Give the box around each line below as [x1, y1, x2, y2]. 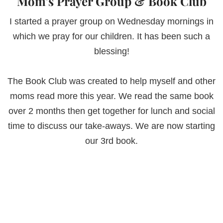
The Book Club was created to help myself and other [7, 76, 216, 87]
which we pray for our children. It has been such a [13, 31, 210, 42]
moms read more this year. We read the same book [9, 91, 214, 102]
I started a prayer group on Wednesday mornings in [9, 16, 214, 27]
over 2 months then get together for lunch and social [8, 106, 215, 116]
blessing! [94, 46, 129, 57]
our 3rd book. [85, 136, 138, 146]
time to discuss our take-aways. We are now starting [8, 121, 215, 131]
